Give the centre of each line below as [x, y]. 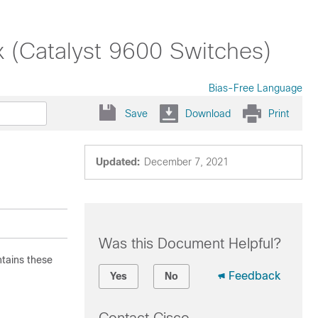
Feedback [254, 276]
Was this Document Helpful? [190, 243]
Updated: [117, 162]
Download [208, 113]
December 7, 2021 [186, 162]
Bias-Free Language [256, 88]
